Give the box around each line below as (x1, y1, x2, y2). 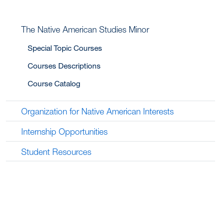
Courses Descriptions (27, 61, 101, 71)
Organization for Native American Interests (21, 106, 174, 117)
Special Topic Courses (27, 43, 102, 53)
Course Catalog (27, 78, 80, 88)
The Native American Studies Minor (21, 24, 149, 35)
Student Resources (21, 146, 92, 157)
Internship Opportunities (21, 126, 108, 137)
